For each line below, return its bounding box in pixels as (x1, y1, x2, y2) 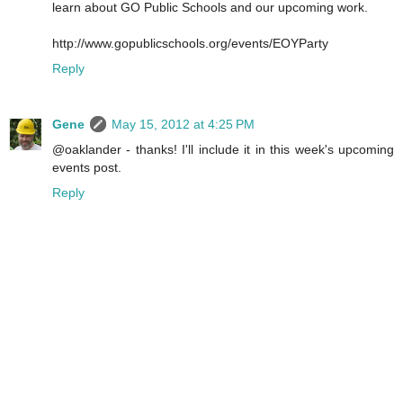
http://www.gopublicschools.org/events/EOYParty (52, 35, 328, 50)
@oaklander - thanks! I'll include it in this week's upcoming (52, 141, 394, 157)
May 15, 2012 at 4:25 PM (112, 116, 255, 131)
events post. (52, 159, 121, 175)
